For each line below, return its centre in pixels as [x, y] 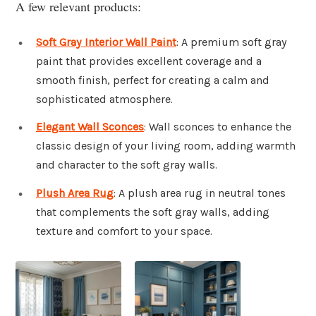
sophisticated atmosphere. [104, 99]
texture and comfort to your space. [124, 231]
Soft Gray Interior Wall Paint [106, 42]
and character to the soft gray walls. [127, 165]
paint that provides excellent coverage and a [149, 61]
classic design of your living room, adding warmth [166, 146]
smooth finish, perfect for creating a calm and [153, 80]
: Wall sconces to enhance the [218, 127]
